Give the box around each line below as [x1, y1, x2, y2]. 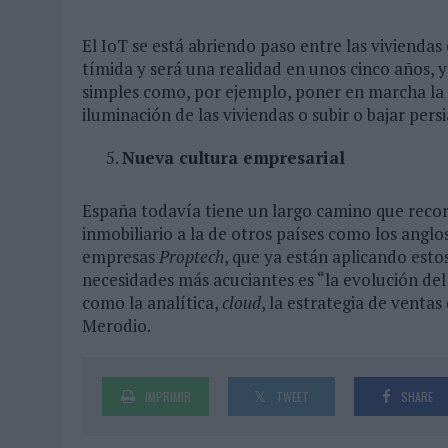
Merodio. [82, 313, 151, 337]
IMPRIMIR [144, 387, 191, 405]
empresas [82, 244, 159, 268]
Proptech [159, 244, 224, 268]
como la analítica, [82, 290, 222, 314]
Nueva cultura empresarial [122, 145, 345, 169]
